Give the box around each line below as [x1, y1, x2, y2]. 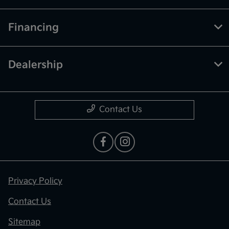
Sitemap [8, 217, 40, 227]
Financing [8, 21, 59, 34]
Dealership [8, 59, 63, 72]
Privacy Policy [8, 176, 62, 187]
